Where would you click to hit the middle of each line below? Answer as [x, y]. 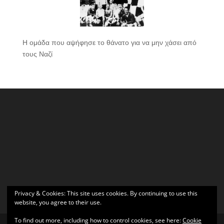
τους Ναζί [37, 53]
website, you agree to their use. [58, 202]
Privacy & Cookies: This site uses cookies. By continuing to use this [106, 193]
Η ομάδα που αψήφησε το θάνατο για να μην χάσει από [109, 42]
